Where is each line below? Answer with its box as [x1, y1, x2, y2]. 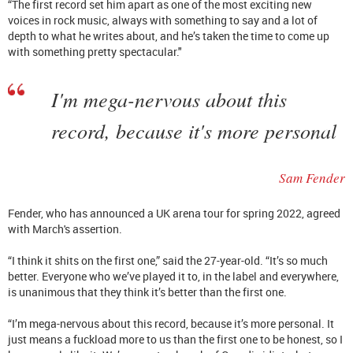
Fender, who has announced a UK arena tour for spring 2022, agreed [8, 205, 340, 221]
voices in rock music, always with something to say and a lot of [8, 12, 318, 28]
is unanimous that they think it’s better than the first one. [8, 284, 287, 299]
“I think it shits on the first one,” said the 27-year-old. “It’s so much [8, 252, 328, 268]
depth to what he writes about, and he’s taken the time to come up [8, 28, 329, 43]
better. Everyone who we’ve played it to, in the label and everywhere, [8, 268, 339, 284]
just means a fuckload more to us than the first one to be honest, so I [8, 331, 343, 347]
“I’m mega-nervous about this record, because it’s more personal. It [8, 315, 334, 331]
